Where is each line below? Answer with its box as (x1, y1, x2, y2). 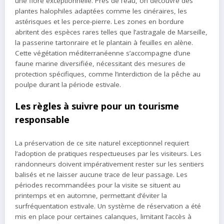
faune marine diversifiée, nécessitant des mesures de (15, 59, 185, 68)
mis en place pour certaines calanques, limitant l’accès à (15, 211, 191, 221)
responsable (15, 113, 69, 126)
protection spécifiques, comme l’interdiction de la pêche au (15, 69, 200, 79)
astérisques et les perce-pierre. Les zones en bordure (15, 17, 184, 26)
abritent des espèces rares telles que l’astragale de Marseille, (15, 27, 207, 37)
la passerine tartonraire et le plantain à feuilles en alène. (15, 38, 193, 47)
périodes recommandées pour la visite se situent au (15, 180, 180, 189)
